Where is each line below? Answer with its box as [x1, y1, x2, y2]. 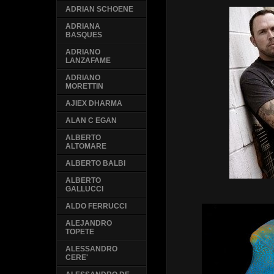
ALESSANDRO [65, 245, 118, 254]
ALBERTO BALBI [65, 159, 126, 168]
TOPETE [65, 228, 95, 237]
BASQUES [65, 31, 103, 40]
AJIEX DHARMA [65, 99, 123, 108]
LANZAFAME [65, 56, 111, 65]
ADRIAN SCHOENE [65, 5, 134, 14]
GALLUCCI [65, 185, 104, 194]
